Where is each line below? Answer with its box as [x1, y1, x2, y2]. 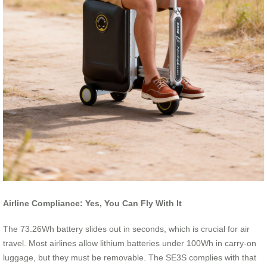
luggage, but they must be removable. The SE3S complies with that [3, 252, 256, 262]
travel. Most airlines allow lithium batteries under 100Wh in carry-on [3, 238, 256, 248]
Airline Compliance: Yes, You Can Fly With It [3, 198, 182, 209]
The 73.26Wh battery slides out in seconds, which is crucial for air [3, 223, 250, 234]
